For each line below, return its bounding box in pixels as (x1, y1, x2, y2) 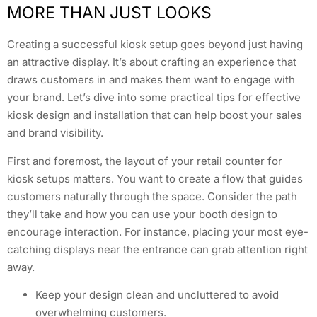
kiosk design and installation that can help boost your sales (7, 108, 302, 122)
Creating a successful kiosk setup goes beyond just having (7, 38, 303, 52)
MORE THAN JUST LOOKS (7, 3, 212, 23)
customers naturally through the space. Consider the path (7, 189, 297, 203)
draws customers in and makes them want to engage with (7, 73, 295, 87)
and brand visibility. (7, 126, 103, 140)
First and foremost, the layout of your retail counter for (7, 154, 282, 168)
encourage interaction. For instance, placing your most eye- (7, 224, 309, 238)
